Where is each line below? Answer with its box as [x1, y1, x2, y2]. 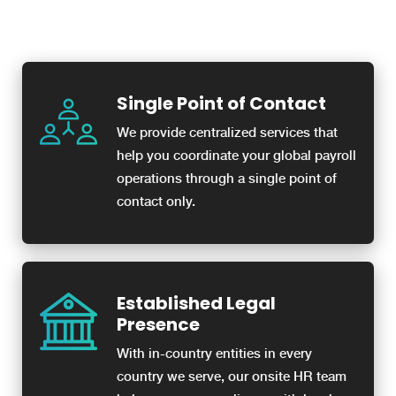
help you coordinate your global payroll [117, 147, 356, 164]
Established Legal [117, 290, 276, 316]
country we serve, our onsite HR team [117, 368, 346, 385]
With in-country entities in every [117, 345, 312, 362]
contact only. [117, 193, 195, 209]
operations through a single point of [117, 170, 337, 187]
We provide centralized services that [117, 124, 338, 141]
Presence [117, 311, 200, 337]
